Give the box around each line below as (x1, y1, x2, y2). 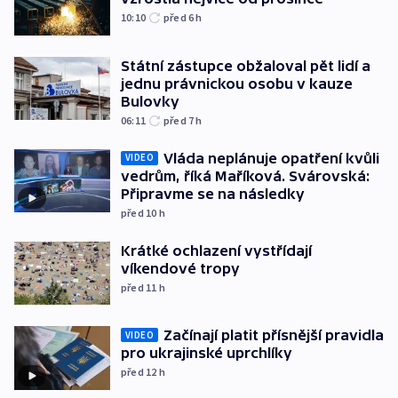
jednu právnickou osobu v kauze (121, 75, 353, 92)
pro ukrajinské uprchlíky (121, 345, 292, 362)
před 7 (163, 113, 196, 127)
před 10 (121, 205, 159, 219)
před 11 (121, 280, 159, 294)
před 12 (121, 365, 159, 379)
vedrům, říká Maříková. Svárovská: (121, 167, 370, 184)
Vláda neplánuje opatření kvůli (163, 149, 379, 166)
